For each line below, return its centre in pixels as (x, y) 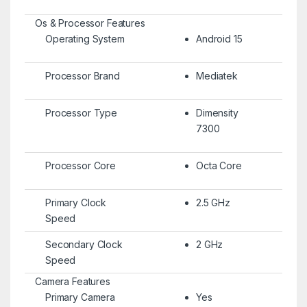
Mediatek (217, 75)
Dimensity (217, 112)
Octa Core (219, 165)
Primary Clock (76, 202)
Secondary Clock (84, 244)
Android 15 (219, 38)
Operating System (85, 38)
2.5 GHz (213, 202)
